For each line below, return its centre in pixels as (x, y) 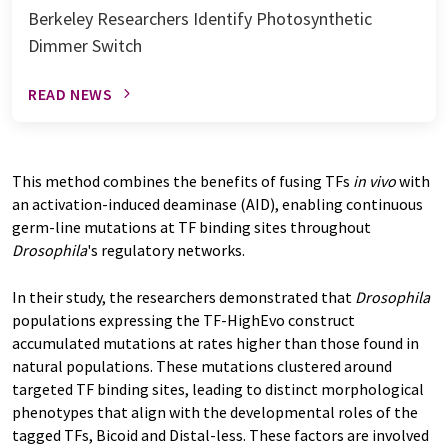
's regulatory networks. (166, 249)
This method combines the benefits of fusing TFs (182, 180)
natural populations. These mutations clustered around (202, 365)
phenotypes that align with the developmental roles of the (215, 411)
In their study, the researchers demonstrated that (183, 296)
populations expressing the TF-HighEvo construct (183, 319)
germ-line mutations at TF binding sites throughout (191, 226)
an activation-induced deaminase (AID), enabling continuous (217, 203)
